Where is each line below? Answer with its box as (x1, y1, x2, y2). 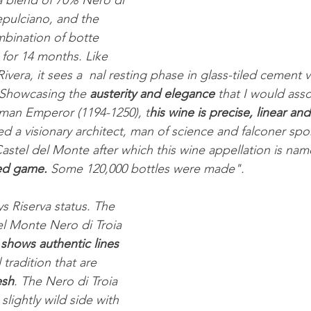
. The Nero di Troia (14, 274, 121, 289)
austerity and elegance (90, 86, 215, 102)
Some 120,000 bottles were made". (47, 161, 244, 177)
